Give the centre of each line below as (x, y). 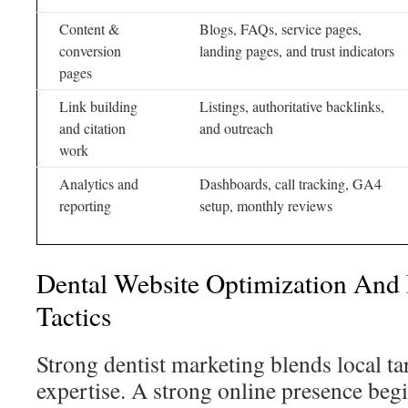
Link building (98, 106)
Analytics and (99, 184)
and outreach (236, 128)
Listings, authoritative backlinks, (292, 106)
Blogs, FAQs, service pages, (280, 29)
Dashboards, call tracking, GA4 (291, 184)
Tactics (74, 316)
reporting (85, 205)
